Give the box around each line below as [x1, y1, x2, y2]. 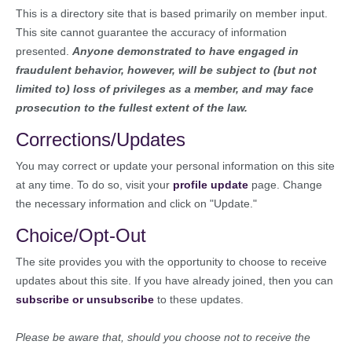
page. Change [248, 178, 322, 191]
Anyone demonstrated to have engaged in [72, 45, 299, 57]
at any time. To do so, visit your [16, 178, 173, 191]
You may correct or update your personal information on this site [16, 159, 335, 172]
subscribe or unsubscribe [16, 293, 154, 306]
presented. [16, 45, 72, 57]
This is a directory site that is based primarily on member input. [16, 7, 328, 20]
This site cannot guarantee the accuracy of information [16, 26, 287, 38]
